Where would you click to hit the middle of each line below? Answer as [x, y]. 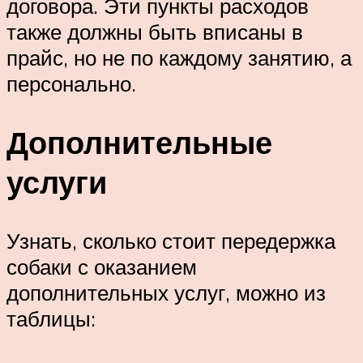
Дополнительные [139, 142]
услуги [57, 181]
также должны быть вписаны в [155, 32]
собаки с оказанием [102, 266]
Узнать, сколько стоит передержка [171, 240]
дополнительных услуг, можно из [166, 292]
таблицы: [51, 318]
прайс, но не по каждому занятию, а [179, 58]
